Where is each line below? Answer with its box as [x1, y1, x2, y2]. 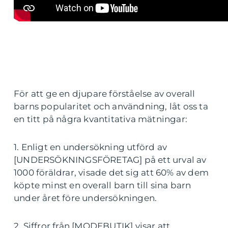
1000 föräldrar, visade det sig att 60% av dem [14, 167, 209, 178]
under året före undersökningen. [14, 192, 157, 203]
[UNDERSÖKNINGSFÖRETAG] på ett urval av [14, 154, 207, 165]
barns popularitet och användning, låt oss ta [14, 101, 208, 111]
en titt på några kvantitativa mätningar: [14, 113, 188, 124]
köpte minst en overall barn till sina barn [14, 180, 191, 190]
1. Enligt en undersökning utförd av [14, 141, 167, 152]
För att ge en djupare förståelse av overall [14, 88, 195, 99]
